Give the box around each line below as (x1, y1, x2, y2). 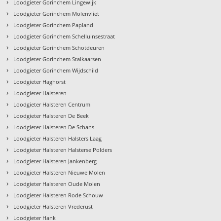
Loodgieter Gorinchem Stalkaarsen (13, 55, 102, 63)
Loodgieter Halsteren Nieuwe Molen (13, 169, 106, 177)
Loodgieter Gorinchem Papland (13, 21, 94, 29)
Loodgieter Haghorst (13, 78, 66, 86)
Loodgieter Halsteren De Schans (13, 123, 95, 131)
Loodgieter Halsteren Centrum (13, 101, 91, 109)
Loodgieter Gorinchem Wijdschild (13, 67, 99, 74)
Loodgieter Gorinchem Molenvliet (13, 10, 100, 18)
